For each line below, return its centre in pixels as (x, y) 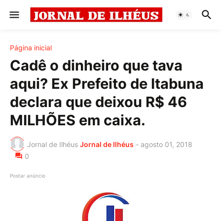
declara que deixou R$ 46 (98, 102)
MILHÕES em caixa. (78, 120)
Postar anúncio (28, 176)
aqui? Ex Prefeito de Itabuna (107, 84)
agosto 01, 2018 (166, 144)
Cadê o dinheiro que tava (96, 65)
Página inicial (31, 48)
